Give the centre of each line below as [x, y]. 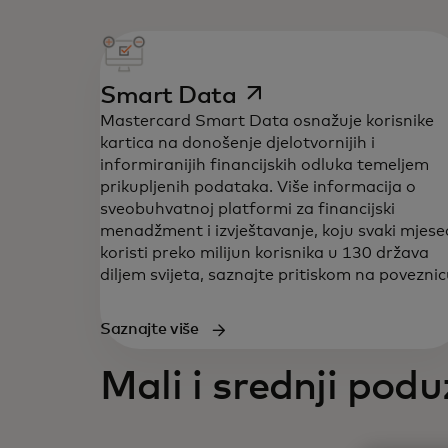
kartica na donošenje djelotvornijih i [237, 143]
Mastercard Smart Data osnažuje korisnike [267, 121]
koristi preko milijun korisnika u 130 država [264, 253]
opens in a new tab [340, 92]
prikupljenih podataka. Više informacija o [258, 187]
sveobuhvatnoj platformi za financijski [247, 209]
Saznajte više [149, 329]
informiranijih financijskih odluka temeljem [264, 165]
